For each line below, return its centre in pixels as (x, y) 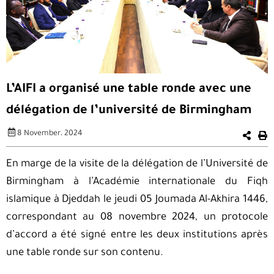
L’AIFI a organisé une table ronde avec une (128, 90)
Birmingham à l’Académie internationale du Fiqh (137, 183)
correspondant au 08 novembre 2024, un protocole (137, 218)
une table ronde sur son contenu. (84, 254)
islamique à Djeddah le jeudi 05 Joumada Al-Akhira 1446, (137, 201)
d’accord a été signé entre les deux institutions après (137, 236)
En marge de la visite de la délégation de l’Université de (137, 165)
